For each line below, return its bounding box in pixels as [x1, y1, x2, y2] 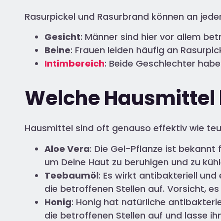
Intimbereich [44, 57, 105, 70]
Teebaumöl [44, 169, 99, 182]
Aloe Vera [44, 142, 90, 155]
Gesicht [44, 31, 80, 43]
